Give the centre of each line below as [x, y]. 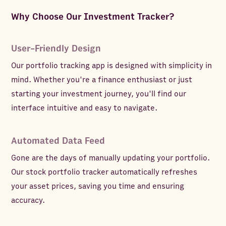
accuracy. [28, 201]
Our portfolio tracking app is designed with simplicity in [112, 66]
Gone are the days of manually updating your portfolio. [111, 158]
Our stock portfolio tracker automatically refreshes [104, 172]
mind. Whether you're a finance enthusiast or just [102, 80]
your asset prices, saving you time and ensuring [98, 186]
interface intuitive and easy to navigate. [84, 108]
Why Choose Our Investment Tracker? [93, 17]
